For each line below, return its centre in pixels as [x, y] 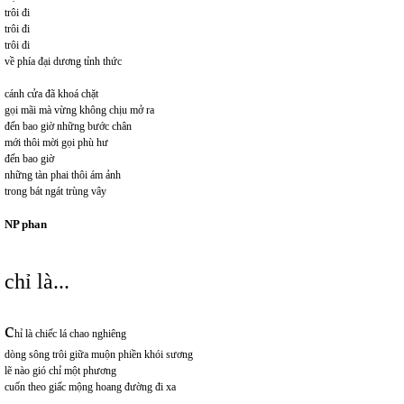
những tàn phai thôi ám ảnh [63, 174]
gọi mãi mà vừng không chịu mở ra [79, 110]
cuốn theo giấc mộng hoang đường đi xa [90, 386]
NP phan [26, 224]
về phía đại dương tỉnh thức [63, 61]
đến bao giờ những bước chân [68, 126]
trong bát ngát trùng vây [55, 191]
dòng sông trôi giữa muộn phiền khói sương [99, 354]
